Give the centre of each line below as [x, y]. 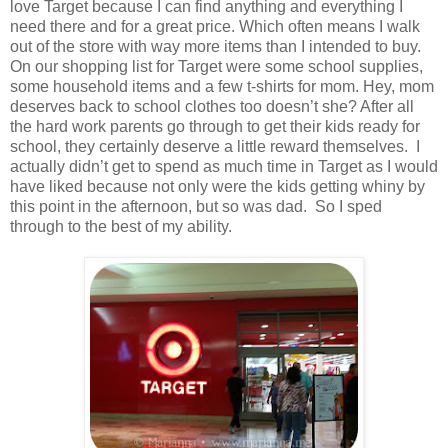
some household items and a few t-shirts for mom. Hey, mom [222, 86]
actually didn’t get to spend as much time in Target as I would [224, 166]
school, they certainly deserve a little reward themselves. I [215, 146]
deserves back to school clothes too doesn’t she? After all [212, 106]
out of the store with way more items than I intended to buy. [215, 46]
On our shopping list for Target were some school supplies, [216, 66]
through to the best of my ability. [121, 226]
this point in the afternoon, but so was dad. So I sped [196, 206]
